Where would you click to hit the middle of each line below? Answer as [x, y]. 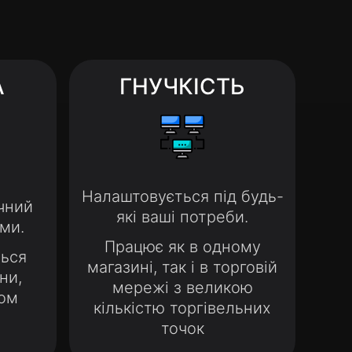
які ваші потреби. [182, 217]
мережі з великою [182, 288]
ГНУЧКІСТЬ [182, 86]
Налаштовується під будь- [182, 196]
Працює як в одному [182, 247]
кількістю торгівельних [182, 308]
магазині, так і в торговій [182, 267]
